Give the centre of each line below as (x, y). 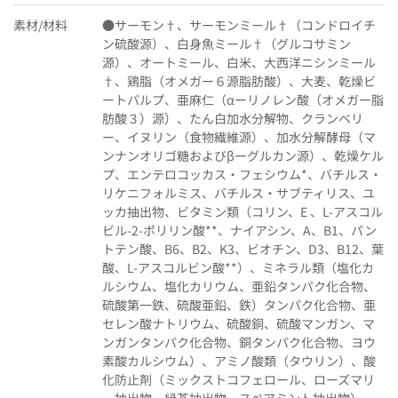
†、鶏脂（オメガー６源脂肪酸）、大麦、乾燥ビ (239, 80)
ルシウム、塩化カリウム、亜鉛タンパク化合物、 (239, 286)
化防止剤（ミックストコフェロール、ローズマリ (239, 379)
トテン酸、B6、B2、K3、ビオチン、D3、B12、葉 (243, 248)
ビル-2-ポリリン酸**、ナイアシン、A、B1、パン (239, 230)
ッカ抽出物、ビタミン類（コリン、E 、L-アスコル (243, 211)
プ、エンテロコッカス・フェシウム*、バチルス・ (242, 174)
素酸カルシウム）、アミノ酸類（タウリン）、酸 (239, 360)
